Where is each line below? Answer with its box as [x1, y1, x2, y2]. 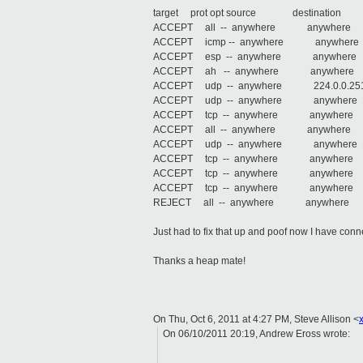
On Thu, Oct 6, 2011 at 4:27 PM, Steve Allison [153, 314, 353, 326]
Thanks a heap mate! [153, 255, 246, 267]
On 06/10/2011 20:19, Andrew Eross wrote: [163, 328, 351, 340]
